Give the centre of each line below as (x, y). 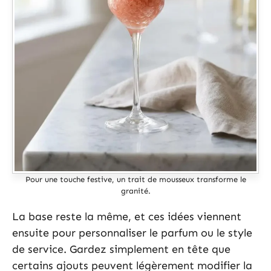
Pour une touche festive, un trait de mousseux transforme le (135, 179)
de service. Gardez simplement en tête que (121, 249)
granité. (135, 191)
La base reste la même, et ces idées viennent (127, 216)
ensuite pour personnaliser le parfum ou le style (132, 233)
